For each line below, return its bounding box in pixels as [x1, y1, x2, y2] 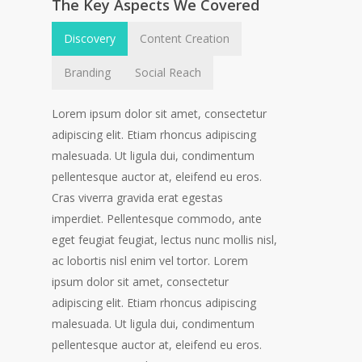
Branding [64, 64, 112, 80]
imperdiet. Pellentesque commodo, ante [52, 210, 263, 226]
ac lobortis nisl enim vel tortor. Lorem [52, 252, 249, 268]
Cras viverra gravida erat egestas [52, 189, 224, 205]
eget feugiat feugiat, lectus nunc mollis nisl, [52, 231, 278, 247]
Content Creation [140, 30, 230, 46]
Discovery [64, 30, 116, 46]
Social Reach [135, 64, 202, 80]
